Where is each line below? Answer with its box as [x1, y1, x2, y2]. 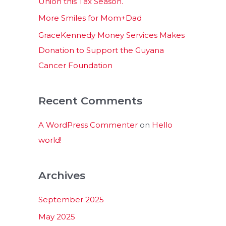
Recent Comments [38, 94, 142, 107]
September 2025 [38, 195, 104, 204]
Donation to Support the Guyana [38, 45, 164, 55]
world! [38, 135, 62, 145]
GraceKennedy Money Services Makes [38, 30, 187, 40]
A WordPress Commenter [38, 120, 138, 130]
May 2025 [38, 211, 75, 221]
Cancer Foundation [38, 61, 112, 70]
